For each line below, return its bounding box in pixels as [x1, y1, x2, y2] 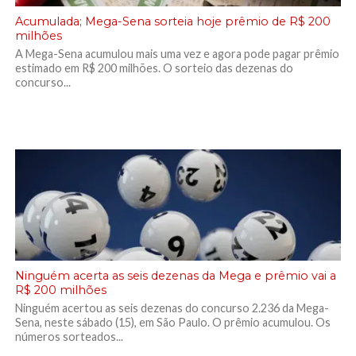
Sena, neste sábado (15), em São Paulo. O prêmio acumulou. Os [14, 315, 331, 329]
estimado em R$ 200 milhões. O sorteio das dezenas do [14, 61, 293, 75]
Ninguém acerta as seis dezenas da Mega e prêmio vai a [14, 269, 336, 283]
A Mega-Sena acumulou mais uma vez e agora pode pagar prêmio [14, 47, 339, 60]
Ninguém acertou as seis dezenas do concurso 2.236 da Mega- [14, 301, 329, 315]
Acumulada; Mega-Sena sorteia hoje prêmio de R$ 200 [14, 14, 331, 29]
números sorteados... [14, 330, 123, 343]
